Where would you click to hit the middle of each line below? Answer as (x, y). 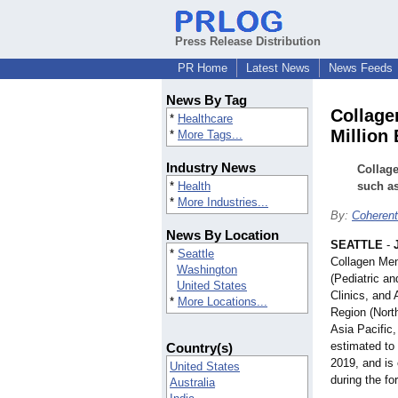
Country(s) (199, 348)
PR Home (203, 68)
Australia (192, 383)
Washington (207, 270)
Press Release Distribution (248, 41)
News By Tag (207, 100)
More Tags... (210, 135)
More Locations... (223, 302)
